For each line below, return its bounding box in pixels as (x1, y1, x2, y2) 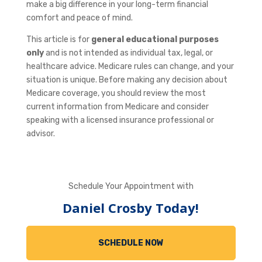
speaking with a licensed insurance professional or (26, 115, 214, 125)
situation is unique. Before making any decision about (26, 74, 227, 85)
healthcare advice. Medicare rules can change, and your (26, 61, 234, 71)
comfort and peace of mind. (26, 12, 133, 23)
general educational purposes (91, 34, 219, 44)
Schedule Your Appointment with (68, 181, 194, 191)
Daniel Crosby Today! (63, 198, 199, 216)
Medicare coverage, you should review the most (26, 88, 206, 98)
